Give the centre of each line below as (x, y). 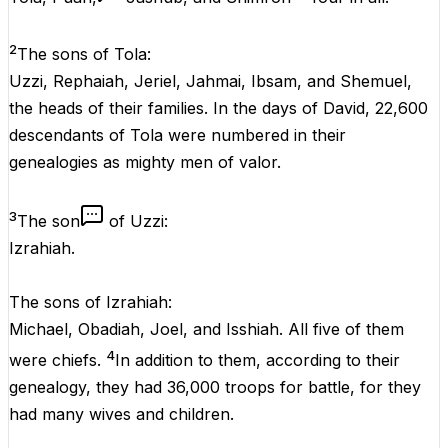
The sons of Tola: (84, 54)
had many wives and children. (121, 413)
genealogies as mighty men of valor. (145, 162)
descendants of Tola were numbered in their (177, 135)
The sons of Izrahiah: (90, 302)
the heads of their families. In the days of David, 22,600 (218, 108)
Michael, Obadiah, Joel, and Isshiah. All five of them (206, 329)
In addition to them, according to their (257, 359)
